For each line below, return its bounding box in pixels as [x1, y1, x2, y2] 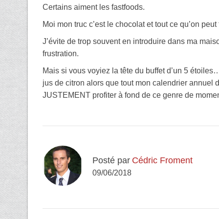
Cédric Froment [132, 155, 193, 165]
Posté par [92, 155, 130, 165]
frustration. [43, 49, 79, 58]
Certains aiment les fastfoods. [43, 2, 145, 11]
